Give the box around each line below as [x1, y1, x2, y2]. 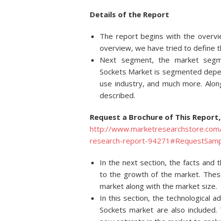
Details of [90, 9, 126, 19]
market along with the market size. [100, 181, 217, 191]
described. [100, 90, 135, 100]
